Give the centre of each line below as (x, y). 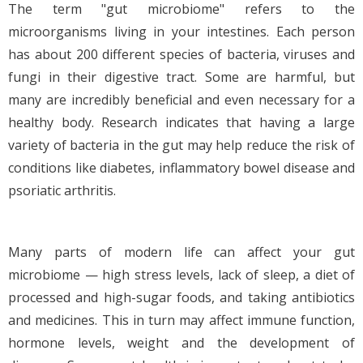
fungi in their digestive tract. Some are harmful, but (181, 77)
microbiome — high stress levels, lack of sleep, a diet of (181, 275)
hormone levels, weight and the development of (181, 343)
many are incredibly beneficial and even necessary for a (181, 100)
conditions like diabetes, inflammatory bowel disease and (181, 168)
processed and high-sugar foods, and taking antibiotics (181, 297)
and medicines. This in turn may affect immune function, (181, 320)
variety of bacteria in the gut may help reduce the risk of (181, 145)
